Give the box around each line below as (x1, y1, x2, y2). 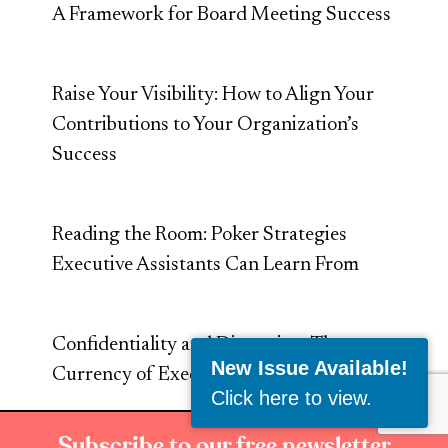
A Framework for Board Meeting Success (52, 5, 392, 26)
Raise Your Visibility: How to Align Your (52, 85, 375, 106)
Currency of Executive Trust (52, 365, 289, 386)
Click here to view (211, 387, 366, 409)
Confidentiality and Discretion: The (52, 335, 344, 356)
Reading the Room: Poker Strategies (52, 225, 348, 246)
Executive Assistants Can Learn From (52, 255, 360, 276)
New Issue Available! (211, 357, 408, 379)
